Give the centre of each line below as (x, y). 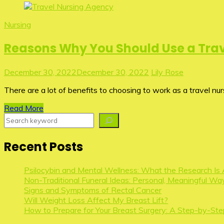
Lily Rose (167, 72)
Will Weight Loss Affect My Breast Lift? (96, 200)
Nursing (17, 24)
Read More (24, 108)
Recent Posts (43, 146)
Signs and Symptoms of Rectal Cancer (93, 190)
